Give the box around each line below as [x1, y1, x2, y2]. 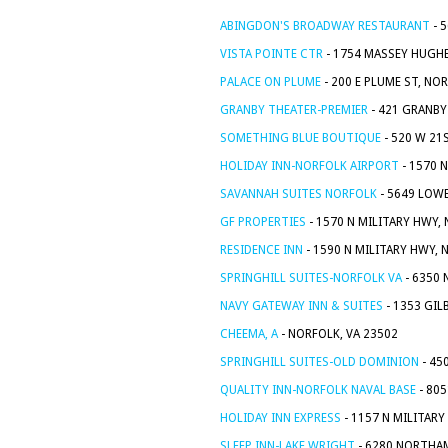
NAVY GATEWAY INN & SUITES [220, 299, 383, 313]
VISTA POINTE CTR [220, 47, 323, 61]
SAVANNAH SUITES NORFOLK [220, 187, 377, 201]
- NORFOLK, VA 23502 [278, 327, 398, 341]
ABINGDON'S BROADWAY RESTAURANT [220, 19, 430, 33]
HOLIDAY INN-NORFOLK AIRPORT [220, 159, 399, 173]
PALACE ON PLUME [220, 75, 321, 89]
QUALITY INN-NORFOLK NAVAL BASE [220, 383, 416, 397]
